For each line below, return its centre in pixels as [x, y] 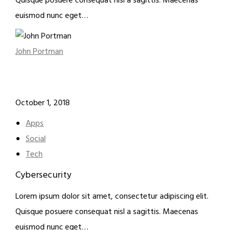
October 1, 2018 [43, 103]
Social [36, 139]
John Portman [39, 52]
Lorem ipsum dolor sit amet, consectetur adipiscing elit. [112, 197]
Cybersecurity [43, 175]
